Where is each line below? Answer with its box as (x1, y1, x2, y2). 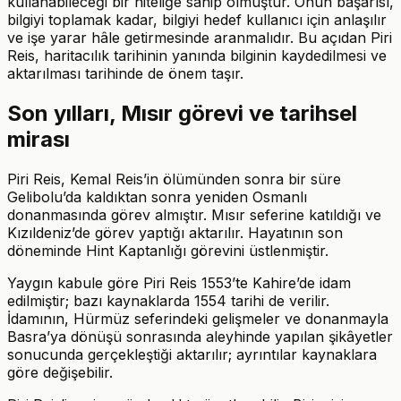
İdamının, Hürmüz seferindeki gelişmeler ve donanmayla (7, 310, 388, 328)
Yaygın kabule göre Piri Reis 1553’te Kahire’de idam (7, 274, 351, 293)
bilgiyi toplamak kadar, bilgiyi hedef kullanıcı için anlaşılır (7, 11, 387, 30)
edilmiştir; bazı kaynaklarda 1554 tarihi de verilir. (7, 292, 329, 311)
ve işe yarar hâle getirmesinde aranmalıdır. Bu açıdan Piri (7, 29, 392, 47)
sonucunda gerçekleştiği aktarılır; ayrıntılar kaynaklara (7, 346, 377, 364)
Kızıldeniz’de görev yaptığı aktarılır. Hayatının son (7, 224, 343, 243)
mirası (7, 126, 70, 153)
